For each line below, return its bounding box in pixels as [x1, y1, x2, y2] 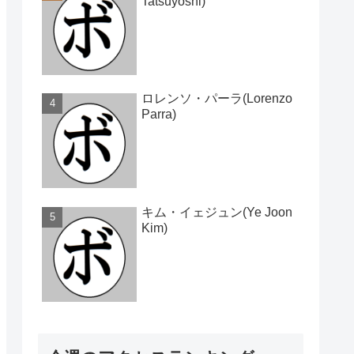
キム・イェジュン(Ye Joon [141, 205, 292, 219]
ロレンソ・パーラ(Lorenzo [141, 92, 292, 106]
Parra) [141, 107, 176, 122]
